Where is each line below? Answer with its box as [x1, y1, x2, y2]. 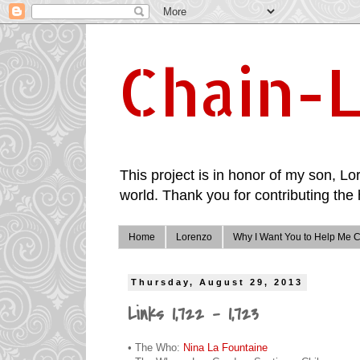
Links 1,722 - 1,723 [128, 301, 258, 328]
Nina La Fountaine [183, 341, 268, 354]
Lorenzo [176, 231, 212, 243]
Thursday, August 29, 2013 [131, 277, 304, 288]
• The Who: [128, 341, 183, 354]
